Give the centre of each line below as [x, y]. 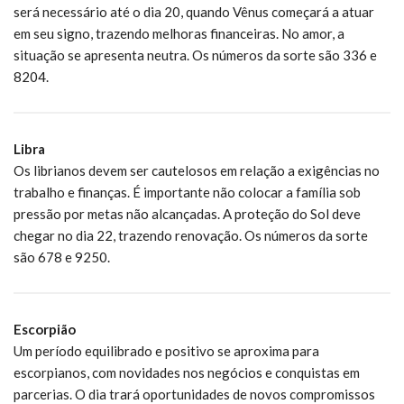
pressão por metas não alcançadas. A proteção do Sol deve [187, 213]
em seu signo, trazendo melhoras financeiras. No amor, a [179, 33]
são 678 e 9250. [62, 257]
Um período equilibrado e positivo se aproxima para [166, 350]
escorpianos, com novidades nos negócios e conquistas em [187, 372]
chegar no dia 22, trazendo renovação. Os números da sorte [191, 235]
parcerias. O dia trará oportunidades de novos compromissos [194, 394]
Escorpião [45, 329]
